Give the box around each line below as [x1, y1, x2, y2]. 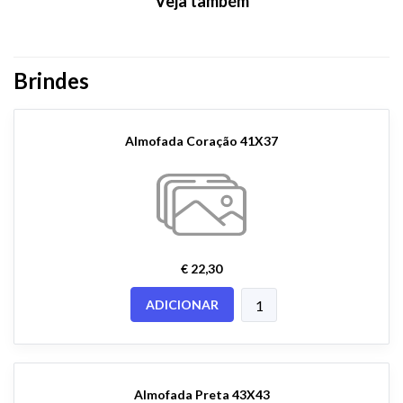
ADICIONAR [146, 296, 219, 312]
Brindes [13, 67, 89, 94]
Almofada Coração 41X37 [125, 133, 278, 148]
